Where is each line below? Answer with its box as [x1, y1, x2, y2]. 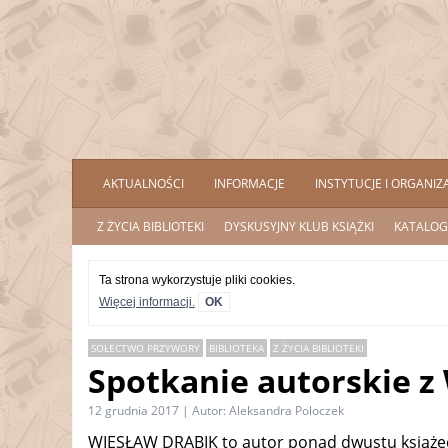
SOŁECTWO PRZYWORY [91, 341, 200, 355]
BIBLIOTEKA [209, 341, 264, 355]
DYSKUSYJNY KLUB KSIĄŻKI [224, 218, 374, 235]
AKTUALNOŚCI [103, 175, 184, 192]
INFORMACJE [214, 175, 285, 192]
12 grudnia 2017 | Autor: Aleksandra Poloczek [88, 402, 344, 419]
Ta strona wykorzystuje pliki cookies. [99, 273, 295, 287]
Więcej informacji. [99, 295, 195, 309]
